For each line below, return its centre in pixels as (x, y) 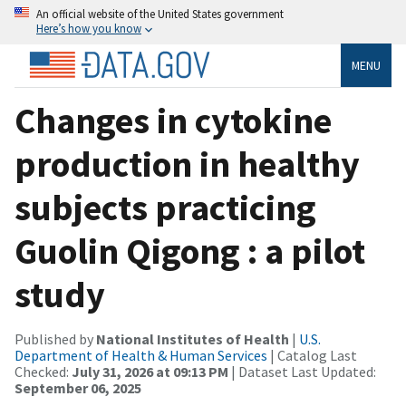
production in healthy (187, 164)
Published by (55, 338)
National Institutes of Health (193, 338)
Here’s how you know (89, 28)
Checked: (43, 371)
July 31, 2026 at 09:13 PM (150, 371)
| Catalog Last (312, 355)
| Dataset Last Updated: (302, 371)
